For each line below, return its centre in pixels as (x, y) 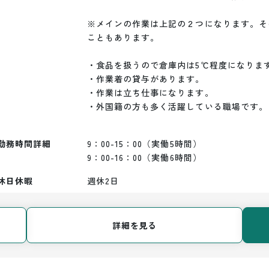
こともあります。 (123, 37)
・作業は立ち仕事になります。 (150, 92)
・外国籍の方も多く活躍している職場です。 (177, 106)
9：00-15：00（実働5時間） (144, 144)
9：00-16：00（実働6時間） (144, 157)
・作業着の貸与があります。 (146, 79)
